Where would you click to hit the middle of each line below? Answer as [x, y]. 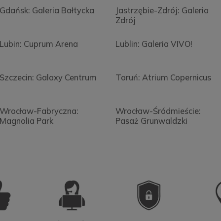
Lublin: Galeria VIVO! [154, 44]
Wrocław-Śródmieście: [158, 111]
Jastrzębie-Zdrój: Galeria [162, 11]
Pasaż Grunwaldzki [151, 121]
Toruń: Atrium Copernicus [163, 77]
